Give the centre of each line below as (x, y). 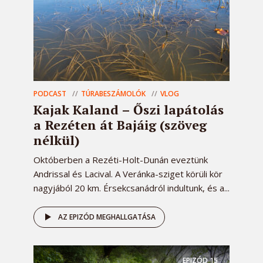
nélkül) (57, 140)
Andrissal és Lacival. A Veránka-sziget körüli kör (128, 174)
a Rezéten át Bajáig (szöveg (120, 125)
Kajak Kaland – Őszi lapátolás (129, 110)
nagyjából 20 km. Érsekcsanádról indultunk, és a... (131, 188)
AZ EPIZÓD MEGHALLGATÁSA (107, 217)
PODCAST (50, 94)
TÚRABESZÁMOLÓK (113, 94)
